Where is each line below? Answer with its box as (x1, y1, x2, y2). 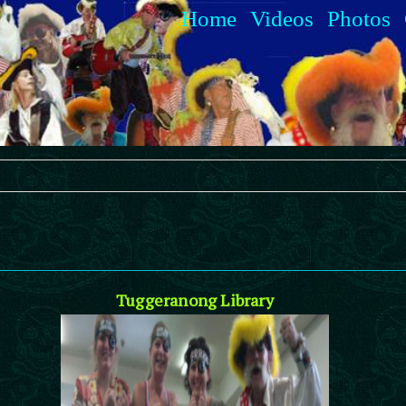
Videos (250, 5, 314, 31)
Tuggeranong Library (116, 289, 274, 311)
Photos (327, 5, 391, 31)
